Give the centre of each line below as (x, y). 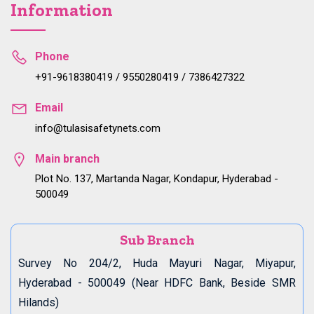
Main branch (67, 159)
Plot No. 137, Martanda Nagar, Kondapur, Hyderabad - (157, 179)
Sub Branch (157, 240)
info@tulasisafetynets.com (98, 129)
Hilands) (39, 303)
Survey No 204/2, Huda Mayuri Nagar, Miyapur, (157, 264)
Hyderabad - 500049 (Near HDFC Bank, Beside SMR (157, 283)
